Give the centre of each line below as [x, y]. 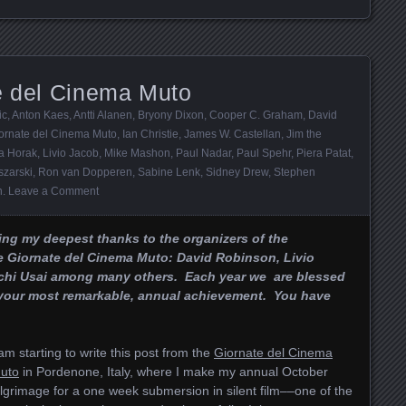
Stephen [295, 172]
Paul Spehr [264, 153]
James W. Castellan [232, 134]
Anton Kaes [40, 115]
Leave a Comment [53, 191]
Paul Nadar [203, 153]
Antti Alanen [103, 115]
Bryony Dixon [171, 115]
